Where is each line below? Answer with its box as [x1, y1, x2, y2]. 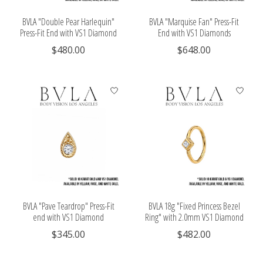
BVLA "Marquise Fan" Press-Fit [149, 15, 240, 28]
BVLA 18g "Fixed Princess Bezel [148, 199, 240, 213]
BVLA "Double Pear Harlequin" [22, 15, 115, 28]
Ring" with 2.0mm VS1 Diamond [144, 210, 244, 224]
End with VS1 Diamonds [157, 26, 231, 39]
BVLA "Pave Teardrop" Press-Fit [22, 199, 114, 213]
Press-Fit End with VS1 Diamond [20, 26, 117, 39]
